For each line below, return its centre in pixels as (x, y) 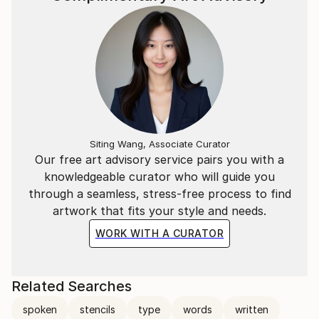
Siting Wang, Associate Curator (159, 144)
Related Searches (72, 287)
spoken (40, 310)
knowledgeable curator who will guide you (159, 177)
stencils (98, 310)
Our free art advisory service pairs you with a (159, 160)
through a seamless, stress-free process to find (159, 194)
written (252, 310)
